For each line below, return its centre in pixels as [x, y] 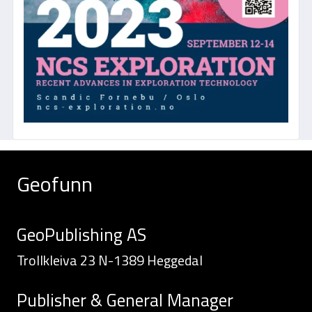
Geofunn [55, 184]
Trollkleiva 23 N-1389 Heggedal [110, 260]
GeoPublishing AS [81, 235]
